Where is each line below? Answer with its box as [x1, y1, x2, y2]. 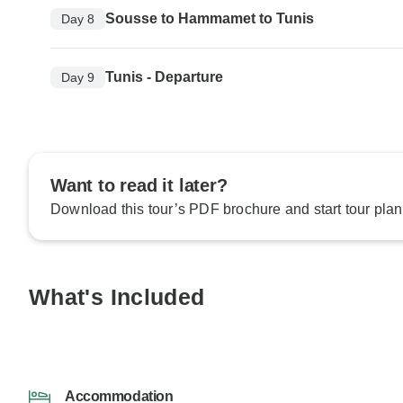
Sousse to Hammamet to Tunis [105, 11, 314, 27]
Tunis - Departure [105, 69, 223, 85]
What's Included [29, 284, 205, 310]
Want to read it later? [50, 175, 228, 196]
